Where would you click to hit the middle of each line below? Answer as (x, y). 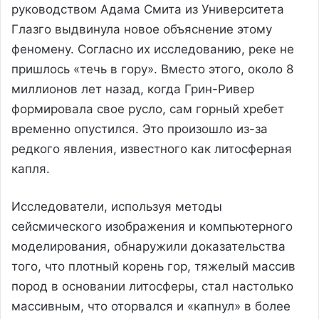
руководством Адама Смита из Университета (148, 9)
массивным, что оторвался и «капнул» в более (151, 306)
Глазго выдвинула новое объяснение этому (142, 29)
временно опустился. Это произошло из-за (140, 129)
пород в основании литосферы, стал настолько (152, 286)
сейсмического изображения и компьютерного (152, 226)
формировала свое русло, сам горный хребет (148, 109)
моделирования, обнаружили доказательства (148, 246)
